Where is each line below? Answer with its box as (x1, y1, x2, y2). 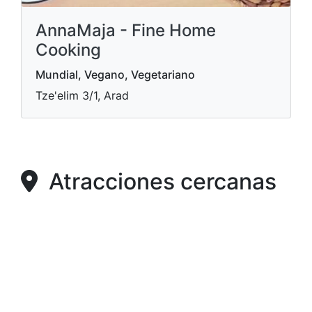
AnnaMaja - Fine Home (36, 20, 216, 40)
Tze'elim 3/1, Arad (36, 88, 129, 102)
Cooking (36, 40, 101, 60)
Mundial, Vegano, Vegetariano (36, 68, 195, 81)
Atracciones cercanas (38, 168, 276, 195)
